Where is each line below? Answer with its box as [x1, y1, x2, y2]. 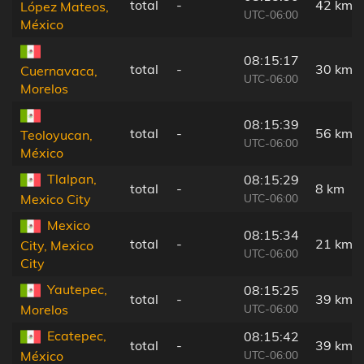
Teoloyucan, [20, 127, 93, 144]
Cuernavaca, [20, 63, 97, 80]
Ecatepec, [47, 327, 106, 344]
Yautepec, [47, 280, 107, 297]
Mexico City [20, 191, 91, 208]
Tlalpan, [47, 170, 97, 187]
